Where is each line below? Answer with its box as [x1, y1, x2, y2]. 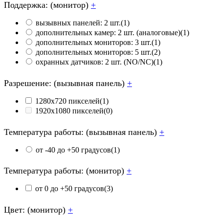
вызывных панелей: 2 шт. [36, 18, 121, 27]
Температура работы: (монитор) [4, 166, 127, 176]
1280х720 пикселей [35, 96, 100, 105]
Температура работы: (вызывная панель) [4, 127, 159, 137]
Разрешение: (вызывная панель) [4, 78, 127, 88]
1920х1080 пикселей [35, 106, 104, 115]
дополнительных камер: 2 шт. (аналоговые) [36, 28, 180, 37]
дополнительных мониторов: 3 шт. [36, 38, 152, 46]
